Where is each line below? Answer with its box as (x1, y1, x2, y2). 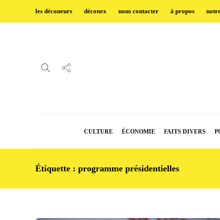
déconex (84, 7, 107, 15)
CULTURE (84, 128, 113, 135)
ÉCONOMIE (122, 128, 155, 135)
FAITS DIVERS (164, 128, 206, 135)
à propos (170, 7, 194, 15)
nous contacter (118, 7, 159, 15)
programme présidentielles (78, 164, 179, 173)
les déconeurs (35, 7, 72, 15)
